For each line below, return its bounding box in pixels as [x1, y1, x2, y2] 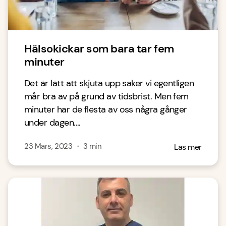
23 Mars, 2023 [24, 141, 73, 151]
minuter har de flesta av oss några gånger [24, 103, 187, 116]
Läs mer [174, 142, 202, 152]
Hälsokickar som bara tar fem [24, 41, 174, 56]
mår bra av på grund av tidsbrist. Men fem [24, 90, 189, 102]
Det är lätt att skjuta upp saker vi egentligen [24, 77, 194, 89]
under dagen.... [24, 117, 81, 129]
